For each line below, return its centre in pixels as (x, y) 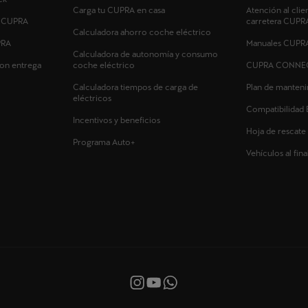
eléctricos (92, 99)
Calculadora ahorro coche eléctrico (142, 33)
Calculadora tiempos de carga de (135, 88)
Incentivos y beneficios (116, 121)
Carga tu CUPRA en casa (119, 11)
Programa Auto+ (103, 143)
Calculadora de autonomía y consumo (145, 55)
